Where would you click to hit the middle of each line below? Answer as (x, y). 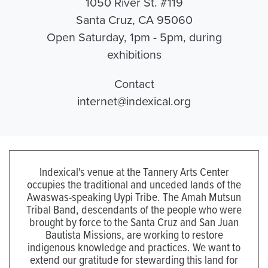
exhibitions (134, 54)
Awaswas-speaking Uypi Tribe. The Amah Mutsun (134, 196)
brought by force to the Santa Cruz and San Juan (134, 221)
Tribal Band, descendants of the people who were (134, 209)
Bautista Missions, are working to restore (134, 234)
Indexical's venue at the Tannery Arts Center (134, 171)
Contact (134, 83)
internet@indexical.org (134, 100)
